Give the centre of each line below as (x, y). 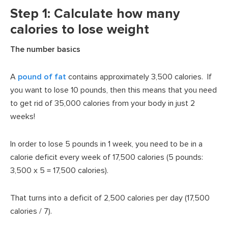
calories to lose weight (80, 29)
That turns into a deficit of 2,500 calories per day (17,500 (110, 198)
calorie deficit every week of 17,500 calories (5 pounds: (107, 157)
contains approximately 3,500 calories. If (139, 77)
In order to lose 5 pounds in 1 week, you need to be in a (106, 144)
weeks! (23, 116)
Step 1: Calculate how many (95, 13)
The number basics (45, 49)
